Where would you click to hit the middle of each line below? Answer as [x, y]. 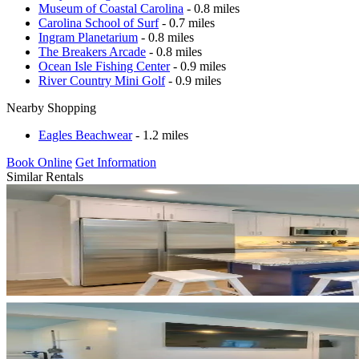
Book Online [39, 162]
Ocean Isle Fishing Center [104, 66]
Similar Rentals [45, 176]
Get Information [116, 162]
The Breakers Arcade [92, 51]
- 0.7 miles [187, 22]
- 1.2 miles [160, 135]
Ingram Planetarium [88, 37]
